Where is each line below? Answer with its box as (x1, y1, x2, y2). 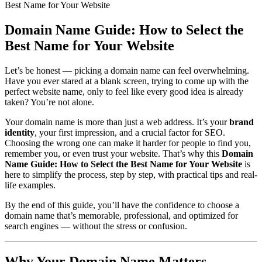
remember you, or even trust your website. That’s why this (5, 148, 222, 158)
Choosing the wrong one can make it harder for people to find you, (5, 137, 251, 148)
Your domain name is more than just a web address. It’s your (5, 116, 229, 127)
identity (5, 127, 35, 137)
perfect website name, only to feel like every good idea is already (5, 86, 243, 96)
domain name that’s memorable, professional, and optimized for (5, 210, 238, 220)
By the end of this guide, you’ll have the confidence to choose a (5, 199, 239, 210)
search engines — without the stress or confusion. (5, 220, 187, 231)
